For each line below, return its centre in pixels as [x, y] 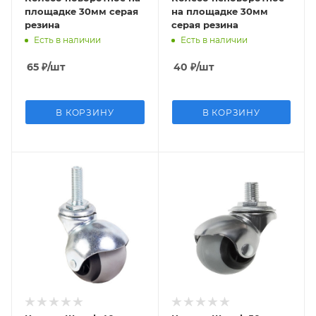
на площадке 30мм [219, 11]
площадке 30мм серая [81, 11]
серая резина [205, 24]
